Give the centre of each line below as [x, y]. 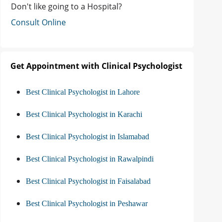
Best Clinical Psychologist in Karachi [84, 114]
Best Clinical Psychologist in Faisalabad [88, 181]
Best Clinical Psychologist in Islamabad [87, 137]
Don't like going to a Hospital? [66, 7]
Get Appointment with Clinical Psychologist [96, 66]
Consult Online [38, 23]
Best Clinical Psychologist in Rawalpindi [90, 159]
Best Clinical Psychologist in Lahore [83, 92]
